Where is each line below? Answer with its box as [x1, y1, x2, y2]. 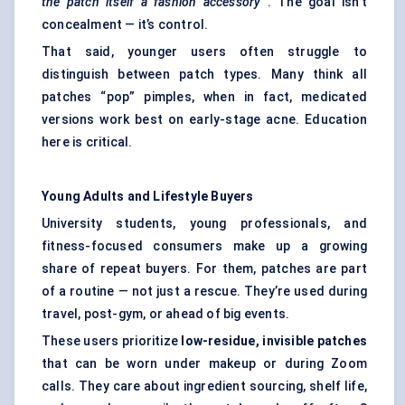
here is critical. [42, 135, 133, 150]
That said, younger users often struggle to [42, 44, 367, 60]
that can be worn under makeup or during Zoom [42, 356, 367, 372]
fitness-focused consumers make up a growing [42, 239, 367, 254]
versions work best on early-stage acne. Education [42, 112, 367, 127]
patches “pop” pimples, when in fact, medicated [42, 89, 367, 105]
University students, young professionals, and [42, 216, 367, 231]
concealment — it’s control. [42, 17, 209, 33]
